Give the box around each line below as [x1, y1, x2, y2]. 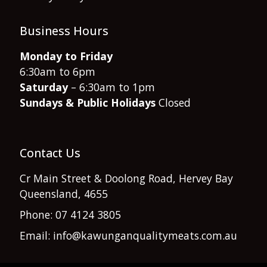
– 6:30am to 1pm [68, 79, 155, 94]
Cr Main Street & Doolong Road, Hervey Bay [20, 171, 233, 186]
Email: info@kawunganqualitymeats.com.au [20, 228, 237, 243]
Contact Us [20, 145, 80, 162]
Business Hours [20, 22, 108, 39]
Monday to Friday [20, 48, 113, 63]
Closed [156, 95, 191, 110]
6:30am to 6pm [20, 64, 95, 79]
